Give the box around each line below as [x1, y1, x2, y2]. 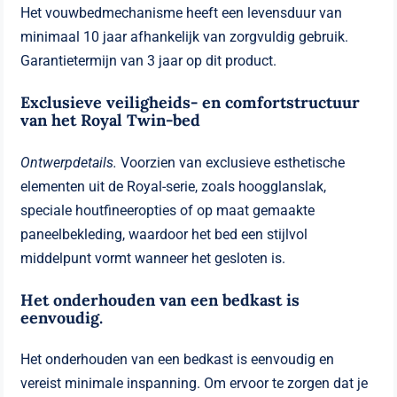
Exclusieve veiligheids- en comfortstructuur [20, 91, 361, 113]
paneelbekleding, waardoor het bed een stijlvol [20, 225, 308, 243]
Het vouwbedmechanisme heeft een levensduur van [20, 4, 343, 21]
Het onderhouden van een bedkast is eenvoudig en [20, 351, 335, 369]
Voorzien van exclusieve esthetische [121, 153, 346, 171]
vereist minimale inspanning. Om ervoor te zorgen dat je [20, 375, 369, 393]
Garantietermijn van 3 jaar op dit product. [20, 51, 277, 69]
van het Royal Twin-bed [20, 109, 201, 130]
